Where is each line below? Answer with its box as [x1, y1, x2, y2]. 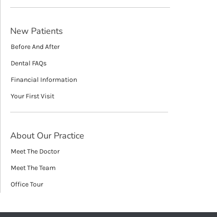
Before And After [11, 43, 60, 51]
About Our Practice [10, 130, 84, 141]
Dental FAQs [11, 59, 46, 67]
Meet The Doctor [11, 147, 60, 155]
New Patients [10, 25, 63, 37]
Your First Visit [11, 92, 54, 100]
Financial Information [11, 76, 77, 84]
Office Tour [11, 180, 43, 188]
